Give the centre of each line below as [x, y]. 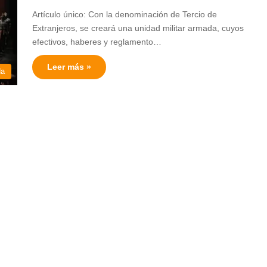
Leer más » [69, 67]
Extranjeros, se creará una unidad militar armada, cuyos [138, 28]
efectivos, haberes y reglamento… [97, 42]
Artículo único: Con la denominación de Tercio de [125, 14]
